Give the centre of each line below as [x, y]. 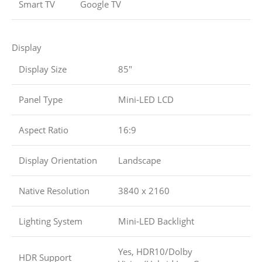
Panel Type [41, 100]
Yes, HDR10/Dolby [155, 252]
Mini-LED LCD [146, 100]
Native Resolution [54, 191]
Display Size [43, 69]
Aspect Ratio [44, 130]
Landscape [139, 161]
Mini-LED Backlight [156, 221]
